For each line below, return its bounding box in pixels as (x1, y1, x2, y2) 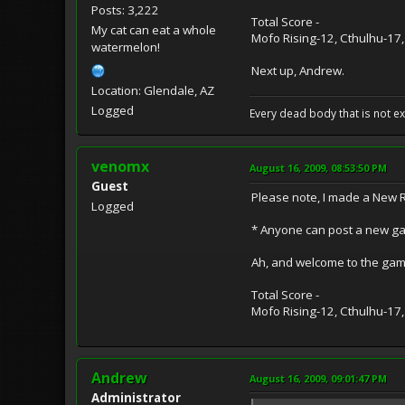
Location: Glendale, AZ (91, 81, 214, 99)
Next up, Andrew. (251, 61, 344, 79)
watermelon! (91, 38, 160, 55)
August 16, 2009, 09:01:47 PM (250, 371, 387, 385)
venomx (91, 155, 149, 176)
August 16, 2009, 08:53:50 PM (250, 160, 387, 174)
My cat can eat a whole (91, 21, 216, 38)
